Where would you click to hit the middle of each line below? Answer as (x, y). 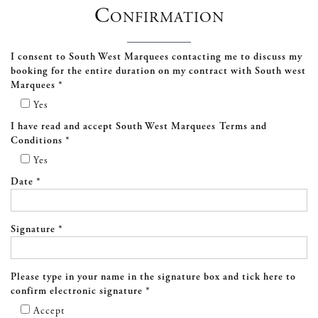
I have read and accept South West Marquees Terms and (139, 127)
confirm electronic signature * (81, 291)
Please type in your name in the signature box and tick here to (153, 277)
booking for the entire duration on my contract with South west (158, 71)
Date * (26, 182)
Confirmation (159, 16)
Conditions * (40, 141)
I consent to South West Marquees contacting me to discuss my (157, 57)
